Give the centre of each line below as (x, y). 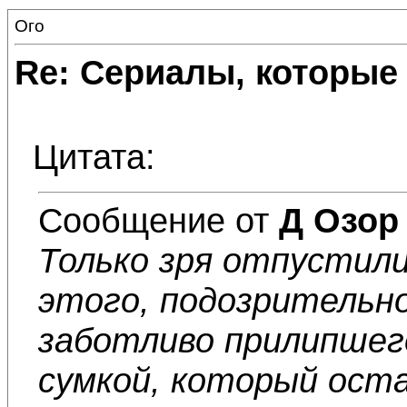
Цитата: (94, 157)
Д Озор (339, 220)
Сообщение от (159, 220)
